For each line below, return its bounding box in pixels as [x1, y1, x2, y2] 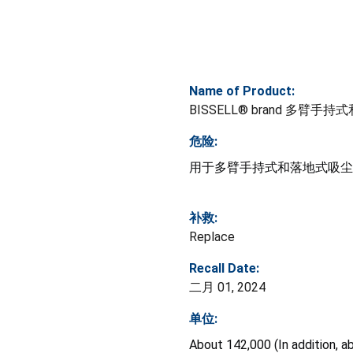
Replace [189, 229, 235, 244]
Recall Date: [189, 260, 259, 276]
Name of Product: [189, 83, 295, 98]
